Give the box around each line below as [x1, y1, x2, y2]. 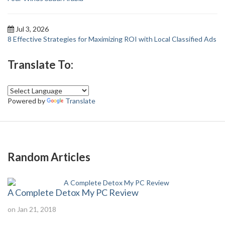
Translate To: [8, 58, 73, 71]
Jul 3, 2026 [14, 25, 50, 33]
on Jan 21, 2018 [8, 205, 56, 213]
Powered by [8, 96, 47, 105]
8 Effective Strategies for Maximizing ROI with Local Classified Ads [8, 35, 216, 43]
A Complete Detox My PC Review [8, 187, 139, 198]
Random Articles [8, 150, 90, 164]
